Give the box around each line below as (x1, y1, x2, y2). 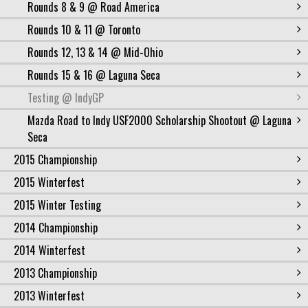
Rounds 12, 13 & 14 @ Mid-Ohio (27, 44, 163, 61)
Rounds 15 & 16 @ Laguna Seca (27, 67, 160, 84)
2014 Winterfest (14, 242, 85, 259)
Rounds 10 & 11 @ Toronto (27, 21, 140, 38)
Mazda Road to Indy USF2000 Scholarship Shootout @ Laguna (27, 112, 291, 129)
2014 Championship (14, 219, 98, 236)
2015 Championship (14, 151, 97, 168)
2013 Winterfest (14, 287, 85, 305)
